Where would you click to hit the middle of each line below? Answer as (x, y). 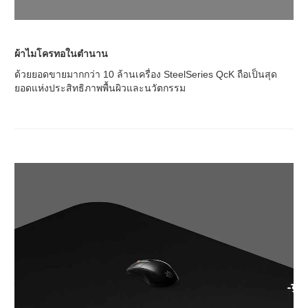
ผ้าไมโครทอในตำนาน (61, 53)
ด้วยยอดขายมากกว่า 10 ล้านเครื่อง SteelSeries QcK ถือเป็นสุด (146, 74)
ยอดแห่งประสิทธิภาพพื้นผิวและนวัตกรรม (100, 88)
